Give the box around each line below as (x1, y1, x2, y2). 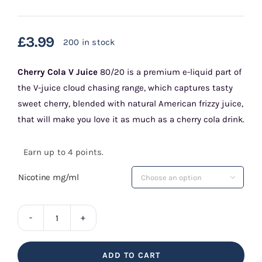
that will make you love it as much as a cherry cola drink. (17, 114, 244, 125)
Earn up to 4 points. (23, 147, 104, 158)
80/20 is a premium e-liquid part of (97, 67, 242, 78)
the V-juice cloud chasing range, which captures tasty (17, 82, 233, 94)
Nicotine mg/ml (18, 172, 79, 183)
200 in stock (63, 36, 115, 47)
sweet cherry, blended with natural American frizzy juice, (17, 98, 243, 109)
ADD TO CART (102, 250, 160, 261)
